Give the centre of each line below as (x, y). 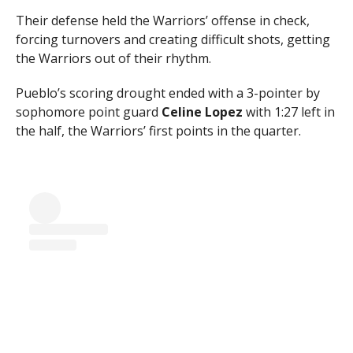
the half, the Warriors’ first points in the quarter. (158, 131)
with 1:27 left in (288, 112)
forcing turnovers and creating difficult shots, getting (173, 40)
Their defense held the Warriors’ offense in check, (162, 21)
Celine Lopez (202, 112)
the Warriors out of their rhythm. (113, 59)
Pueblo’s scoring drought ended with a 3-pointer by (167, 93)
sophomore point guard (88, 112)
